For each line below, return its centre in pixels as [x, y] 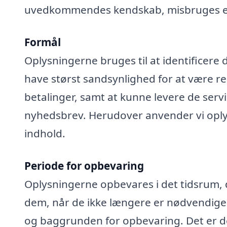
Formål [43, 42]
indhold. [45, 134]
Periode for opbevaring [84, 165]
